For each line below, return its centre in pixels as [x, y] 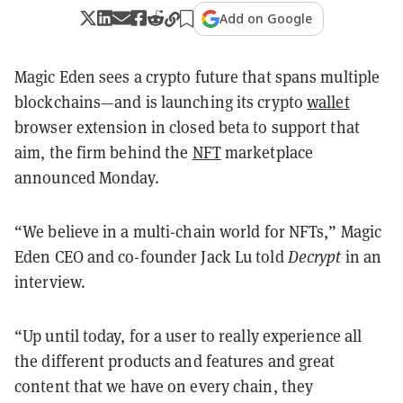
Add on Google [266, 18]
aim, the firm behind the [103, 152]
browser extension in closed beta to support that [187, 127]
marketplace [267, 152]
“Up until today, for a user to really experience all [188, 336]
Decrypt [316, 256]
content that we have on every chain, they [164, 386]
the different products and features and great [175, 361]
